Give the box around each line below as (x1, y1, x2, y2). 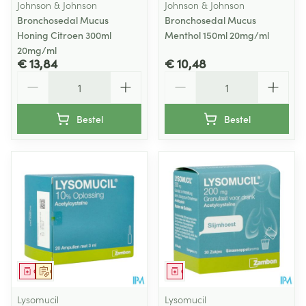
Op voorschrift (50, 266, 94, 276)
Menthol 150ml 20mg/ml (165, 28, 269, 42)
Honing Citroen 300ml (17, 28, 111, 42)
